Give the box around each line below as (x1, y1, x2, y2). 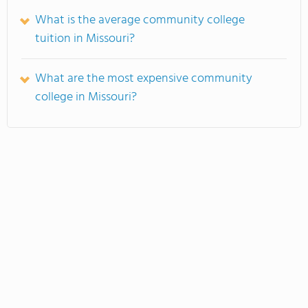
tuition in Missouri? (35, 29, 135, 49)
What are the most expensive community (35, 69, 252, 89)
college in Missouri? (35, 87, 137, 107)
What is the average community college (35, 10, 245, 30)
